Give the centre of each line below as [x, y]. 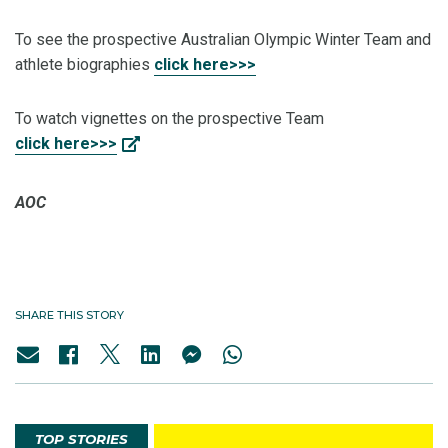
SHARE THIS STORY [69, 315]
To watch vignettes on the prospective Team [169, 119]
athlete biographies [84, 65]
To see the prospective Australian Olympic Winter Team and [223, 40]
